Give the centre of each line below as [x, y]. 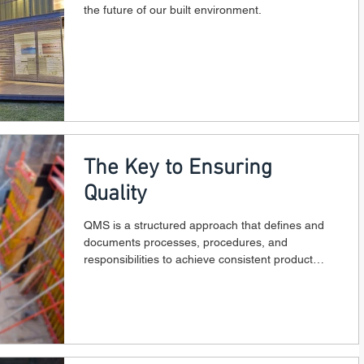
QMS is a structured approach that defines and [204, 225]
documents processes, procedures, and [186, 242]
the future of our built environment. [173, 10]
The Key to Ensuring [178, 168]
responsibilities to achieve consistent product [198, 259]
